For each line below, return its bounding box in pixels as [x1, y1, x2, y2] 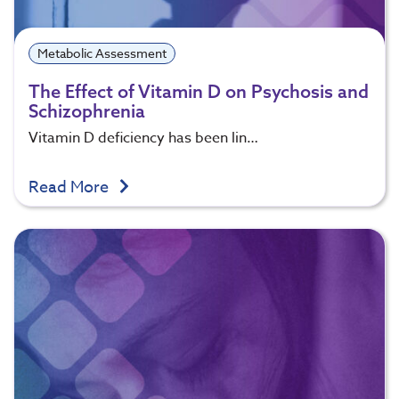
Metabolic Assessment [37, 45, 167, 62]
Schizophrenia [28, 100, 145, 123]
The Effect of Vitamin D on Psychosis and [28, 80, 369, 103]
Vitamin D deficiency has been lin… [28, 127, 258, 150]
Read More [28, 175, 112, 200]
